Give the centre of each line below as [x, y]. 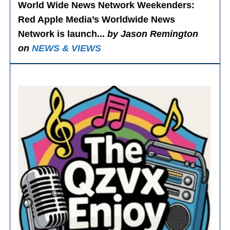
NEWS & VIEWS [67, 48]
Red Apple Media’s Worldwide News [97, 19]
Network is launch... [63, 34]
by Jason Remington [153, 34]
